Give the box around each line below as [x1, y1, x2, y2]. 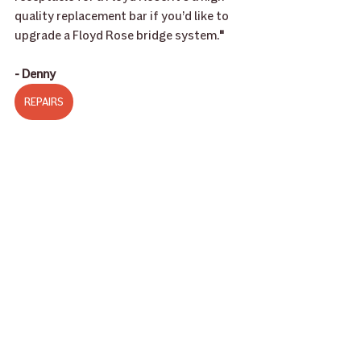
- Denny [15, 65, 56, 82]
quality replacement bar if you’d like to [15, 7, 231, 24]
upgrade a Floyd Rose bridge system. [15, 27, 219, 44]
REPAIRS [24, 94, 64, 109]
